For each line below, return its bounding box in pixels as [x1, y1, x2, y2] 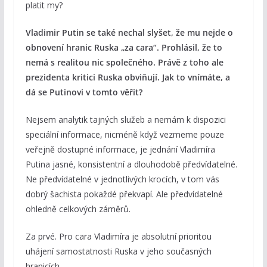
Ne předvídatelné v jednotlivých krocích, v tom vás [25, 173, 219, 185]
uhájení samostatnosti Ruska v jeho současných [25, 246, 212, 257]
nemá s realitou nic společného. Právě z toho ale [25, 57, 223, 69]
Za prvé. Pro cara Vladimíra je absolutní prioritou [25, 231, 212, 243]
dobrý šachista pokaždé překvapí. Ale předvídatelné [25, 188, 223, 200]
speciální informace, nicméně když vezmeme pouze [25, 129, 224, 141]
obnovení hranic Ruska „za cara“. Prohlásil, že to [25, 42, 222, 54]
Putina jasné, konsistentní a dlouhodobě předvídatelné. [25, 159, 237, 170]
